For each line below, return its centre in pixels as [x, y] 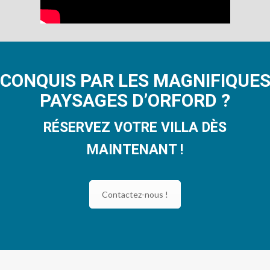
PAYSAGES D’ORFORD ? [135, 100]
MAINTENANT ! [135, 149]
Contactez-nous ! [135, 194]
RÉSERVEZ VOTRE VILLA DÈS [135, 127]
